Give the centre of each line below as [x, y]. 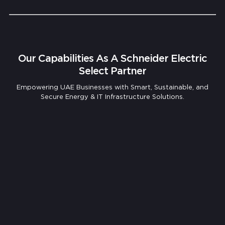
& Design [126, 132]
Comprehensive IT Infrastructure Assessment [114, 124]
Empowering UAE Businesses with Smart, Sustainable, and [113, 87]
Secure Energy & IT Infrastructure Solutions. [113, 96]
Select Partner [113, 71]
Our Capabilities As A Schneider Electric [113, 58]
